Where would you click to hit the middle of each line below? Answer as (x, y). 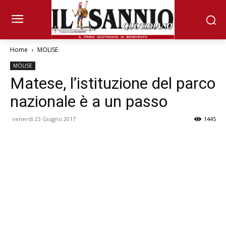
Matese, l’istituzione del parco (113, 83)
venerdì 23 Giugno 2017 (44, 119)
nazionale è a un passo (89, 102)
